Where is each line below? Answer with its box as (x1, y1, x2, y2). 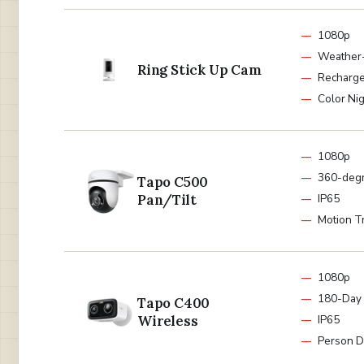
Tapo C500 (137, 172, 209, 191)
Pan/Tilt (137, 190, 197, 209)
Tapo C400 (137, 293, 210, 312)
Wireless (137, 311, 198, 330)
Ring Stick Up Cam (137, 60, 262, 79)
